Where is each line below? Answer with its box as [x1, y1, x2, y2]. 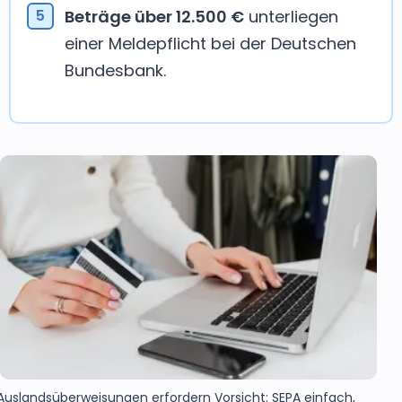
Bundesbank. [65, 59, 166, 82]
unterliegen [244, 5, 338, 28]
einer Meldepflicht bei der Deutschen [65, 32, 356, 55]
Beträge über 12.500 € [65, 5, 244, 28]
